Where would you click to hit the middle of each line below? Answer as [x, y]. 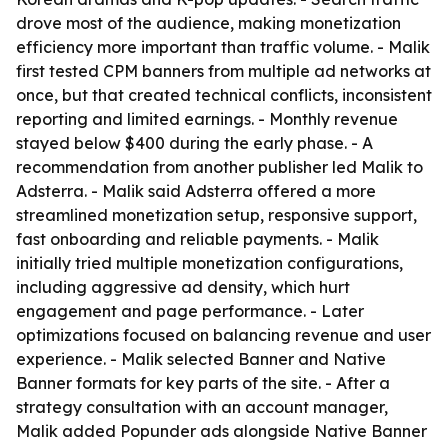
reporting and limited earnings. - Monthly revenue [207, 119]
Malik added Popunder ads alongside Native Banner [221, 431]
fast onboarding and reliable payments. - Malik [197, 239]
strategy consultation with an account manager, [202, 407]
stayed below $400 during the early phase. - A [194, 143]
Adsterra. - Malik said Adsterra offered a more [196, 191]
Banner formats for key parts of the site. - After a [203, 383]
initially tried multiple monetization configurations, [209, 263]
